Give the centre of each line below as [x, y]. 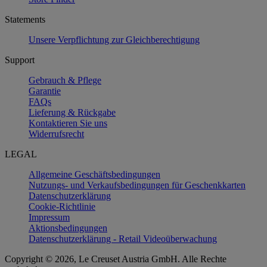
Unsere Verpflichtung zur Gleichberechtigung [114, 39]
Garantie [45, 91]
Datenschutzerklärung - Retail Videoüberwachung [123, 238]
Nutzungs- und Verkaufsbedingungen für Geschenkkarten [137, 185]
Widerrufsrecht [56, 133]
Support [20, 60]
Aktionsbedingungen [68, 228]
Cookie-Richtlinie [62, 206]
